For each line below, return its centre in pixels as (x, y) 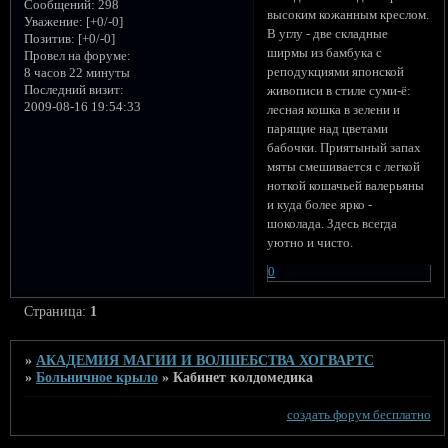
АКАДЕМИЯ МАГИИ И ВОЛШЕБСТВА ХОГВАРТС (205, 360)
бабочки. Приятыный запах (344, 148)
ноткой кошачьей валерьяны (346, 186)
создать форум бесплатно (358, 414)
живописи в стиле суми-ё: (339, 91)
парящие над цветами (328, 129)
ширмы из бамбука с (325, 53)
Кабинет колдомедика (243, 377)
